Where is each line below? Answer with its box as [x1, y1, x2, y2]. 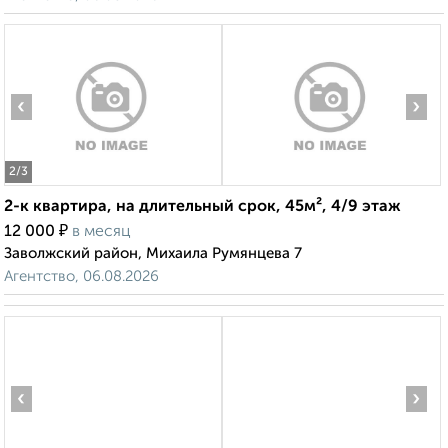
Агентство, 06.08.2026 [4, 269, 159, 285]
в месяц [72, 224, 131, 241]
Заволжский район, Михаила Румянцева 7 [4, 246, 302, 262]
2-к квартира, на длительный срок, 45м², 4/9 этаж [4, 199, 401, 216]
